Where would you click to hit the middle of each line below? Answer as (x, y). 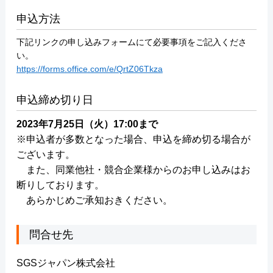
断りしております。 (60, 185)
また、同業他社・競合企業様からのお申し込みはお (133, 169)
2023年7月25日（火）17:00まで (87, 124)
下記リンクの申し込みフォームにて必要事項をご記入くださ (131, 42)
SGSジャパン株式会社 (66, 263)
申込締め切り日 (55, 100)
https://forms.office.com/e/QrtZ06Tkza (89, 69)
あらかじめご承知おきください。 (94, 200)
